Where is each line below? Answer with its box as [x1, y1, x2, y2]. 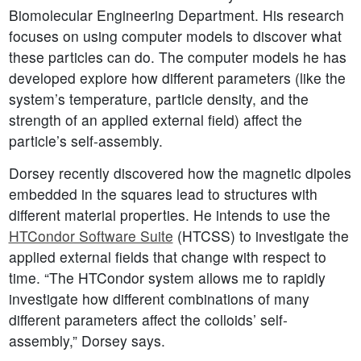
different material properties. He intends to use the [8, 205, 330, 226]
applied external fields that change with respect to [8, 247, 326, 268]
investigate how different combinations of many [8, 288, 309, 309]
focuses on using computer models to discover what [8, 26, 342, 47]
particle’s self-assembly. [8, 131, 163, 151]
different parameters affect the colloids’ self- [8, 309, 288, 330]
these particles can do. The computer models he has [8, 47, 346, 68]
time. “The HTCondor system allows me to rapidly [8, 268, 326, 288]
